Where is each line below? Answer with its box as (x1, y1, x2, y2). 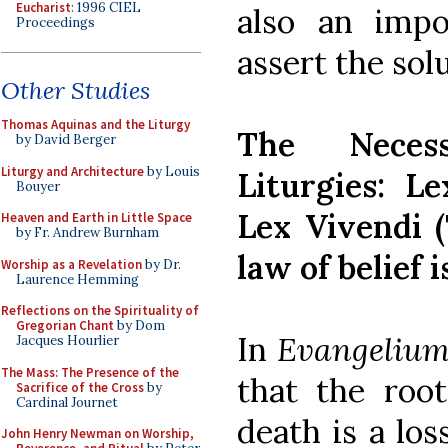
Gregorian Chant (16, 317, 114, 334)
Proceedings (16, 13, 95, 31)
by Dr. (142, 255, 181, 273)
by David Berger (16, 131, 116, 148)
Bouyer (16, 177, 60, 195)
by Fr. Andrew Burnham (16, 224, 159, 241)
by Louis (144, 162, 200, 180)
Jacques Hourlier (16, 332, 119, 349)
